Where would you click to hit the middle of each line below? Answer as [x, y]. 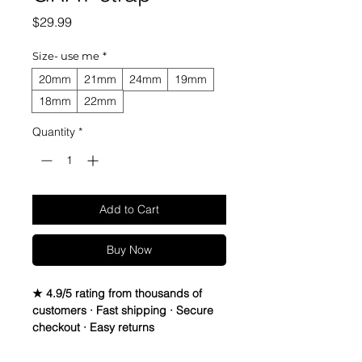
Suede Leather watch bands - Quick [126, 345]
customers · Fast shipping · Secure [123, 311]
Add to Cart [129, 210]
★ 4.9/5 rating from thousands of [117, 294]
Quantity [54, 132]
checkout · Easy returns [93, 328]
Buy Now [129, 250]
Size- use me [66, 56]
